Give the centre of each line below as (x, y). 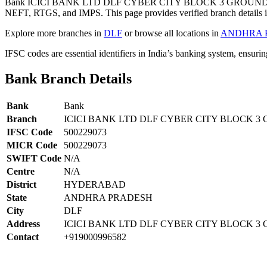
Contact (23, 237)
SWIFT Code (34, 158)
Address (23, 223)
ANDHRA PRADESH (108, 197)
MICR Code (32, 145)
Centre (21, 171)
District (21, 184)
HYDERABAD (95, 184)
